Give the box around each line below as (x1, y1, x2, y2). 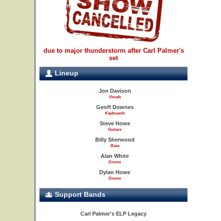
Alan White (101, 153, 129, 159)
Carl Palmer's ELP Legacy (80, 211, 147, 217)
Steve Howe (99, 120, 130, 126)
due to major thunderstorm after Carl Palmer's (43, 47, 184, 54)
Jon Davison (98, 88, 131, 94)
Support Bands (53, 190, 106, 198)
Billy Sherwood (95, 137, 135, 143)
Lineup (53, 69, 78, 77)
